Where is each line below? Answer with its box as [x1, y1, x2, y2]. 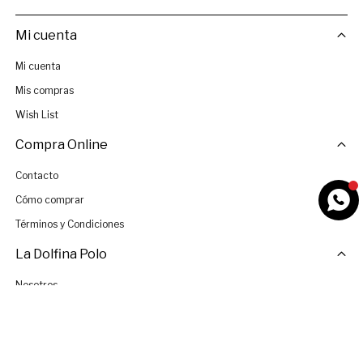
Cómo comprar [15, 194, 84, 207]
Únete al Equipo [15, 327, 88, 340]
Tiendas [15, 303, 52, 316]
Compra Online [15, 137, 108, 153]
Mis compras [15, 84, 74, 97]
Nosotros [15, 279, 58, 292]
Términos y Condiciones [15, 218, 124, 231]
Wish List [15, 109, 58, 122]
